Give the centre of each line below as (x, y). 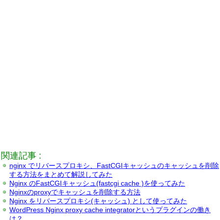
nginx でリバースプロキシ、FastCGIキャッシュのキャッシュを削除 (114, 165)
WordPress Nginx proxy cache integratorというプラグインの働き (110, 209)
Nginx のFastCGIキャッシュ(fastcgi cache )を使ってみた (97, 183)
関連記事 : (21, 155)
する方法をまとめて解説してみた (61, 174)
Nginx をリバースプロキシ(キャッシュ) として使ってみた (98, 201)
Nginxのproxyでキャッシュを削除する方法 (75, 192)
